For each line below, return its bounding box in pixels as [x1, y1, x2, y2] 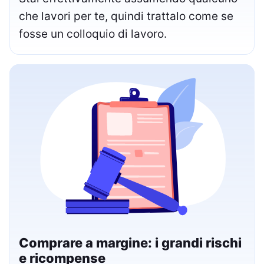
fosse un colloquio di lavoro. [19, 27, 167, 41]
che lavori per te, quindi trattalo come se [19, 9, 233, 23]
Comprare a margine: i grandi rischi [19, 235, 242, 251]
